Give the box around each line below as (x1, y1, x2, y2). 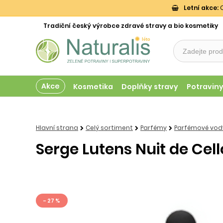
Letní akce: (183, 3, 219, 12)
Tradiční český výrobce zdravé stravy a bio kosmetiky (43, 21, 218, 30)
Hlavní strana (36, 123, 78, 132)
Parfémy (140, 123, 167, 132)
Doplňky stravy (121, 82, 178, 92)
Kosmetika (73, 82, 113, 92)
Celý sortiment (86, 123, 133, 132)
